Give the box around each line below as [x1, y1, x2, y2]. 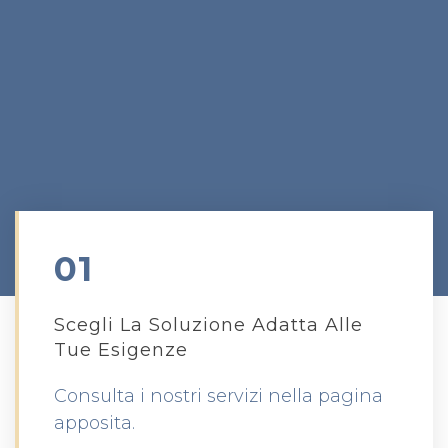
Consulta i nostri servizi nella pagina [54, 385, 383, 408]
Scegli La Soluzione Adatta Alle [54, 314, 363, 337]
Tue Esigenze [54, 339, 188, 362]
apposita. [54, 412, 135, 435]
